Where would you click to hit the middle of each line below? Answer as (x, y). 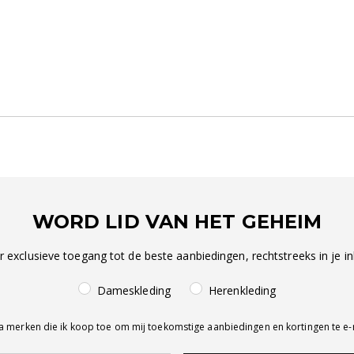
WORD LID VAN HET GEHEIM (177, 222)
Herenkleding (243, 290)
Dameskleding (134, 290)
